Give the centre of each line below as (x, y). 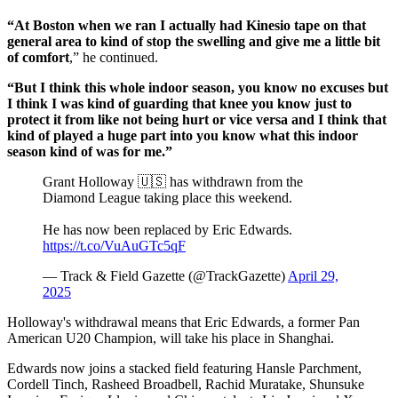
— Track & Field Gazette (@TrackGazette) (165, 275)
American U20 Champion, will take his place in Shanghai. (171, 338)
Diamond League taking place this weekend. (167, 197)
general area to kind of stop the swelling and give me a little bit (194, 41)
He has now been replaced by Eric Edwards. (167, 229)
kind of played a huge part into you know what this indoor (183, 135)
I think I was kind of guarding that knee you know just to (179, 103)
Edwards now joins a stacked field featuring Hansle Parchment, (184, 368)
